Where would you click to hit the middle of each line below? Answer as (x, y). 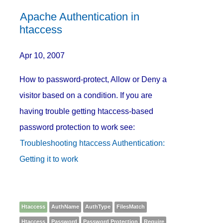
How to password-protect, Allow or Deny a (93, 79)
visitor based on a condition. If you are (86, 95)
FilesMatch (131, 206)
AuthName (65, 206)
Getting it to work (49, 159)
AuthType (98, 206)
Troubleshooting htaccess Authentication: (93, 143)
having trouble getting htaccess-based (87, 111)
